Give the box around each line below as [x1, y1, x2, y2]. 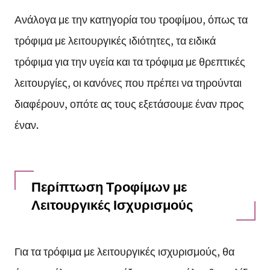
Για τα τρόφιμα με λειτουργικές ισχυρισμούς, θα [14, 242, 234, 259]
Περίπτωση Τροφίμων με [31, 176, 187, 195]
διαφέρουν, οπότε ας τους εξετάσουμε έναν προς [14, 95, 244, 111]
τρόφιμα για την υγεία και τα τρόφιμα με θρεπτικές [14, 52, 245, 69]
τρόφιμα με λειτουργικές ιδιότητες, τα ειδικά [14, 31, 216, 48]
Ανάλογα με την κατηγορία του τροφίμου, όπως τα [14, 10, 248, 27]
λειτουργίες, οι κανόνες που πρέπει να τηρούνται [14, 74, 242, 90]
